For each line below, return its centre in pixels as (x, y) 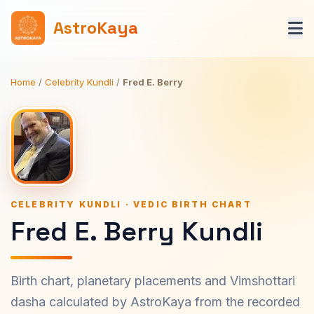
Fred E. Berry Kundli (137, 231)
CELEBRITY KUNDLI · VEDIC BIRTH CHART (131, 204)
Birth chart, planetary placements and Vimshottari (153, 281)
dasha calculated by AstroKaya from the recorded (155, 302)
